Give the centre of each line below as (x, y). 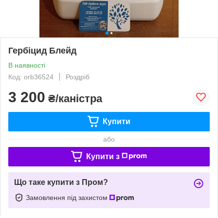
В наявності (27, 65)
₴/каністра (74, 98)
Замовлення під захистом (68, 197)
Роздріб (78, 77)
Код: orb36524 (31, 77)
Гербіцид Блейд (42, 50)
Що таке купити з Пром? (61, 182)
